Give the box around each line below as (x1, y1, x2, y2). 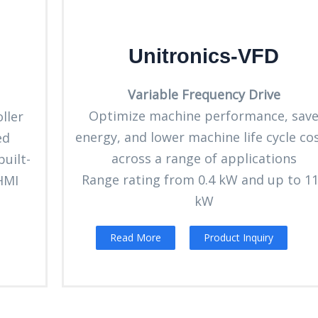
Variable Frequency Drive (127, 85, 280, 103)
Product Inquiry (203, 230, 273, 244)
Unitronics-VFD (128, 44, 280, 67)
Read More (109, 230, 161, 244)
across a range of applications (111, 149, 297, 167)
